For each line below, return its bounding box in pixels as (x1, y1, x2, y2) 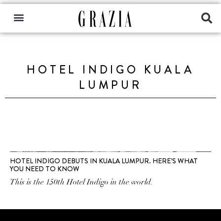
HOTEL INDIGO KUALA (27, 62, 194, 78)
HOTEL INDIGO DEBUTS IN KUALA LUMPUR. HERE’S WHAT (10, 156, 198, 166)
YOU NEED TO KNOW (10, 164, 79, 174)
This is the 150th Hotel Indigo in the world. (10, 177, 153, 187)
